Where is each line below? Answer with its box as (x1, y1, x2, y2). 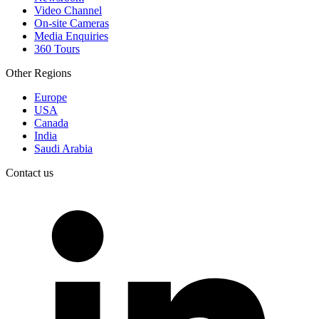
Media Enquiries (34, 29, 108, 42)
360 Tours (34, 42, 80, 55)
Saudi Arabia (34, 142, 93, 155)
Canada (34, 116, 68, 129)
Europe (34, 90, 67, 103)
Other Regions (6, 66, 71, 79)
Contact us (6, 166, 53, 179)
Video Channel (34, 4, 102, 16)
